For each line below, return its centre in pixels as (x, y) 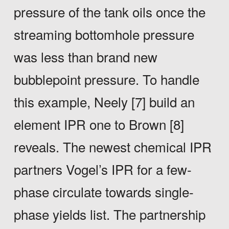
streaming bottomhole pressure (104, 34)
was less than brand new (85, 56)
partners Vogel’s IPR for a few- (102, 169)
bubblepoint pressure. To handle (106, 79)
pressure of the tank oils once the (109, 11)
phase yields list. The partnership (109, 214)
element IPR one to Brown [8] (99, 124)
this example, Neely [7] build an (104, 101)
